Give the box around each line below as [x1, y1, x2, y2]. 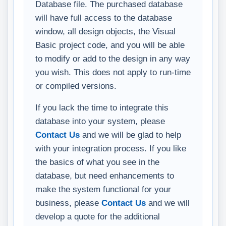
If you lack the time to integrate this [35, 102, 168, 112]
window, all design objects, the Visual [35, 26, 176, 36]
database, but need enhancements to [35, 171, 174, 180]
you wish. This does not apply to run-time [35, 67, 191, 77]
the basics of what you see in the [35, 157, 159, 166]
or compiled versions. [35, 81, 117, 90]
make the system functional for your [35, 184, 171, 194]
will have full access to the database [35, 13, 172, 22]
